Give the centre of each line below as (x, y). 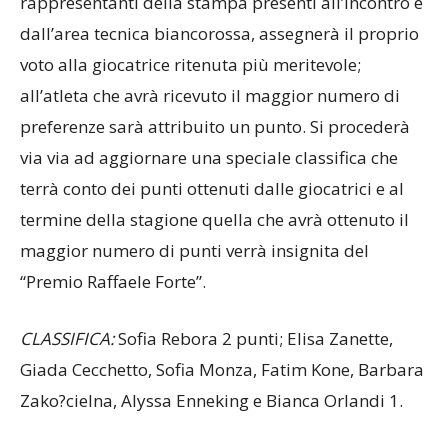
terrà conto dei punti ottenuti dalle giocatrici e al (212, 207)
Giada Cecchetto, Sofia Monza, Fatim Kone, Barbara (222, 388)
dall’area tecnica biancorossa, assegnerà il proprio (219, 52)
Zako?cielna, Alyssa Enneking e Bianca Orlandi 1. (211, 419)
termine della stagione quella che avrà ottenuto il (214, 238)
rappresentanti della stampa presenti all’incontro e (221, 21)
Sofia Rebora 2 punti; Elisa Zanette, (253, 357)
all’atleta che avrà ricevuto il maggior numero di (210, 114)
